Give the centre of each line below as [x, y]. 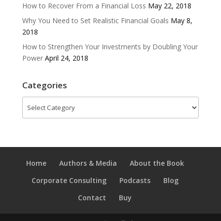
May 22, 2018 [169, 6]
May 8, [181, 21]
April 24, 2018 [66, 58]
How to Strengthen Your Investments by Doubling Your [110, 47]
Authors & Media [88, 163]
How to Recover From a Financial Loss [84, 6]
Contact [92, 198]
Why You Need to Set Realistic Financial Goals [95, 21]
